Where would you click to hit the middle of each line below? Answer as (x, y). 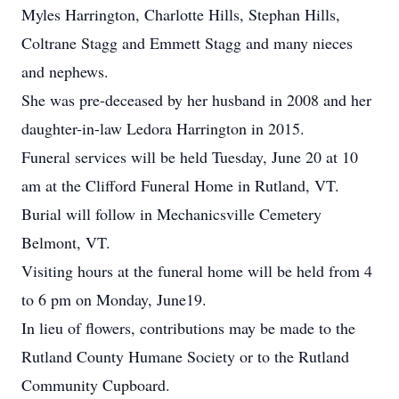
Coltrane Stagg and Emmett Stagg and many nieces (187, 43)
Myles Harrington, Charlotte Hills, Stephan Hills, (181, 14)
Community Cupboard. (96, 385)
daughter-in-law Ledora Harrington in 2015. (163, 128)
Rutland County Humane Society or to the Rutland (185, 356)
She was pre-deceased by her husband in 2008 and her (196, 100)
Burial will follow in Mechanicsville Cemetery (171, 214)
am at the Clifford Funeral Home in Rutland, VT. (180, 185)
